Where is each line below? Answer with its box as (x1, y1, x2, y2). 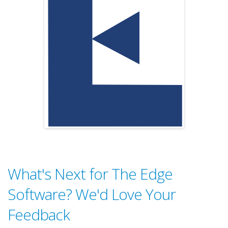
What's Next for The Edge (8, 163, 173, 185)
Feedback (8, 204, 70, 225)
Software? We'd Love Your (8, 184, 176, 205)
